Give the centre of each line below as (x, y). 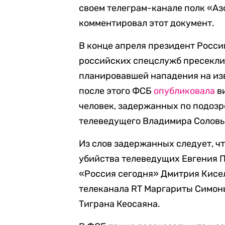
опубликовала (185, 91)
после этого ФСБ (117, 91)
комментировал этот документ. (147, 23)
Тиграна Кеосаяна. (120, 204)
